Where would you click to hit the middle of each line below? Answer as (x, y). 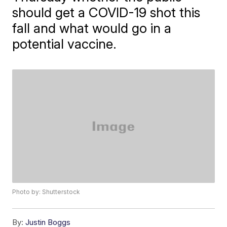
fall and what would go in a (92, 28)
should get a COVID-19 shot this (106, 12)
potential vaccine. (65, 44)
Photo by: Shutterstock (46, 192)
